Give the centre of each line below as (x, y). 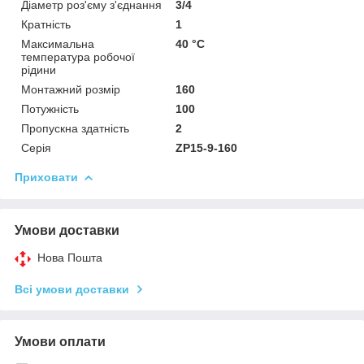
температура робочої (78, 56)
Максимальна (58, 43)
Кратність (46, 24)
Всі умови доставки (72, 289)
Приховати (46, 177)
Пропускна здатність (75, 128)
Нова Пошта (70, 257)
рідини (39, 69)
